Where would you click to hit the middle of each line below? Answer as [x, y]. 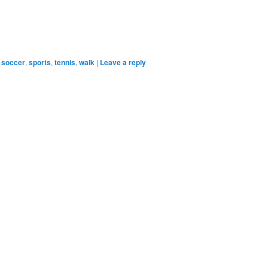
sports [40, 63]
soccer [13, 63]
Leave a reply [123, 63]
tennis [65, 63]
